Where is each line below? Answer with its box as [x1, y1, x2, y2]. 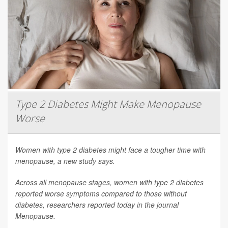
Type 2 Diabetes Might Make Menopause [15, 97, 201, 111]
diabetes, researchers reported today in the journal [15, 199, 179, 210]
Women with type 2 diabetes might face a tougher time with [15, 144, 206, 155]
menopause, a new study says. [15, 155, 115, 166]
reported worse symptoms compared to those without [15, 188, 187, 198]
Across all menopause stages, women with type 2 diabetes [15, 177, 204, 187]
